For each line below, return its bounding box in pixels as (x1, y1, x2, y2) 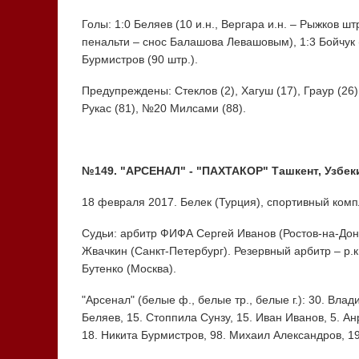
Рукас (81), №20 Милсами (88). (81, 102, 246, 115)
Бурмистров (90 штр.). (81, 53, 198, 67)
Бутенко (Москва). (81, 262, 176, 276)
